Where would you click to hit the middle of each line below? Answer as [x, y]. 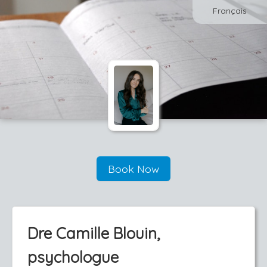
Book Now [133, 169]
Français [230, 11]
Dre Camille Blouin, [94, 233]
